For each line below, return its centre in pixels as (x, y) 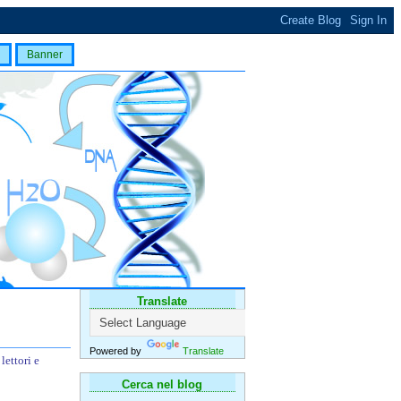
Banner (45, 55)
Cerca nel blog (162, 384)
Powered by (116, 351)
